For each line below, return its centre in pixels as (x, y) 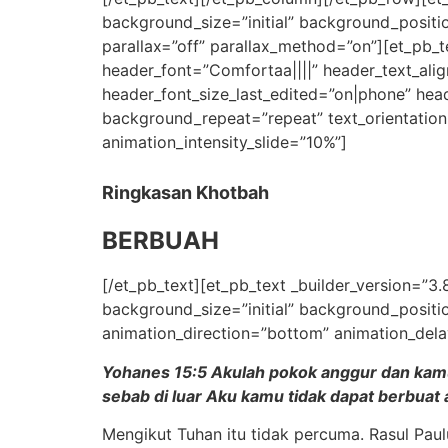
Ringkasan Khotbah (185, 192)
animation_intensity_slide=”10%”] (224, 142)
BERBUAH (160, 240)
